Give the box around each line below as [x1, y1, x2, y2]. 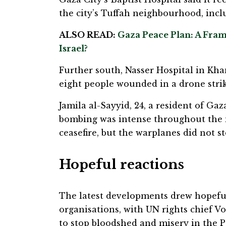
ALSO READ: [59, 29, 118, 40]
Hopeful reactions [59, 156, 184, 173]
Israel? [59, 43, 88, 53]
